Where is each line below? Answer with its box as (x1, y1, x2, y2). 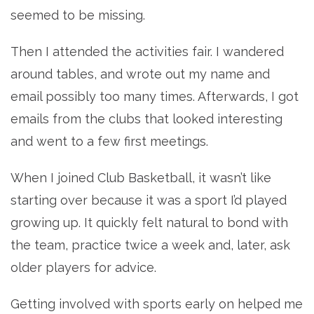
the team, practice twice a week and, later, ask (11, 238, 290, 253)
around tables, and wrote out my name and (11, 67, 270, 82)
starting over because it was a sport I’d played (11, 193, 287, 208)
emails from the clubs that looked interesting (11, 111, 282, 127)
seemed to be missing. (11, 8, 145, 23)
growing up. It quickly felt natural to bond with (11, 215, 288, 231)
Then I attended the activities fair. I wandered (11, 44, 284, 60)
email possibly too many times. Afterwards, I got (11, 89, 299, 104)
